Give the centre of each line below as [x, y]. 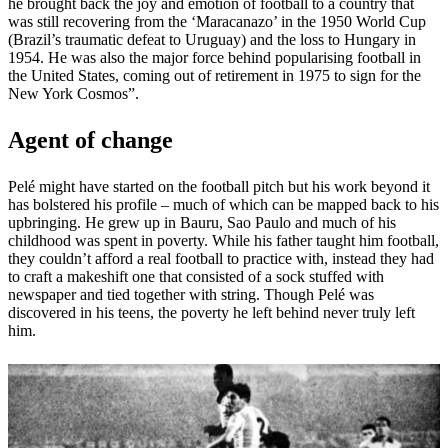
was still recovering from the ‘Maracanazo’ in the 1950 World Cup [217, 21]
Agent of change [90, 139]
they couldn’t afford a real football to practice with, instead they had [221, 258]
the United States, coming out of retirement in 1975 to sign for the [214, 75]
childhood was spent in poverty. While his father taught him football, [223, 240]
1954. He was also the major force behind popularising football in [214, 57]
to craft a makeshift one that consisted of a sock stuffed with [196, 276]
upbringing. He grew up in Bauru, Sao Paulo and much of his [202, 222]
